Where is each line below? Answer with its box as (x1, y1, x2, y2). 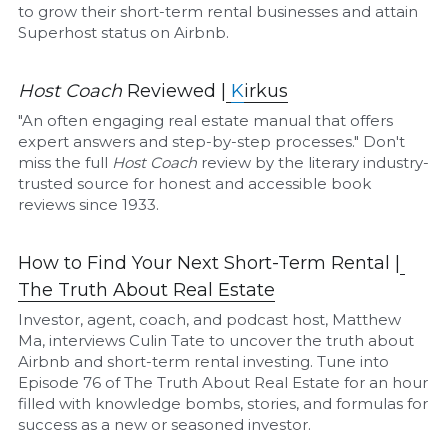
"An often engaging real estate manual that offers (18, 110, 394, 130)
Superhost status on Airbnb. (18, 22, 230, 42)
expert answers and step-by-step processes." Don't (18, 131, 406, 151)
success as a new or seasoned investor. (18, 414, 312, 434)
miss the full (18, 152, 113, 172)
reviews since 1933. (18, 194, 160, 214)
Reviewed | (122, 79, 227, 102)
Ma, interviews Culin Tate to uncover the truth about (18, 330, 415, 350)
